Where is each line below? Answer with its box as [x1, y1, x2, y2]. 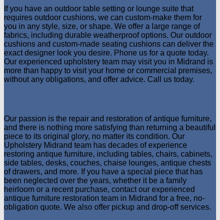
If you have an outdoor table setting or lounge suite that [4, 4, 193, 13]
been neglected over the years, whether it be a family [4, 176, 187, 185]
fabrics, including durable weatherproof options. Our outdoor [4, 31, 212, 40]
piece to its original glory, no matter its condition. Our [4, 132, 185, 141]
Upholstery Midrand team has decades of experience [4, 141, 187, 150]
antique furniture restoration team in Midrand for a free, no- [4, 194, 205, 203]
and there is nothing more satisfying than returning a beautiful [4, 123, 216, 132]
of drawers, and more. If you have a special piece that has [4, 167, 203, 176]
